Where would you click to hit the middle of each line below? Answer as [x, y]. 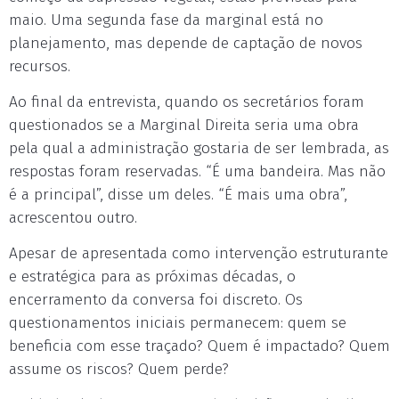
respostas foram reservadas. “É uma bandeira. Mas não [197, 171]
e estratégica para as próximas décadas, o [152, 277]
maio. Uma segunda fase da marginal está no [166, 20]
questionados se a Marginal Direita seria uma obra [184, 125]
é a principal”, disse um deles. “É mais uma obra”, [178, 195]
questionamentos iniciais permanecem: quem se [178, 323]
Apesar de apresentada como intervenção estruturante [199, 253]
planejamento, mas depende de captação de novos [186, 43]
